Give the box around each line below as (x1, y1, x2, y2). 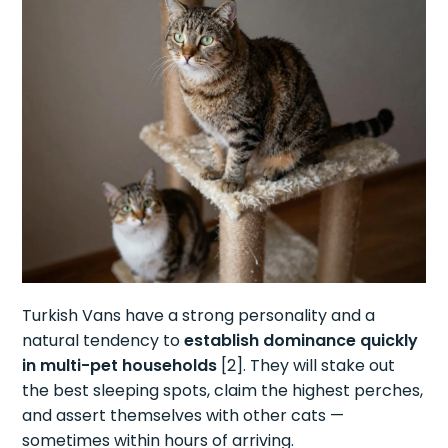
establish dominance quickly (184, 329, 419, 353)
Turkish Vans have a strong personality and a (22, 304, 376, 328)
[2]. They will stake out (217, 354, 396, 378)
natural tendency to (22, 329, 185, 353)
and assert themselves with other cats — (22, 404, 345, 428)
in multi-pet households (22, 354, 218, 378)
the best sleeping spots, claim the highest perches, (22, 379, 424, 403)
